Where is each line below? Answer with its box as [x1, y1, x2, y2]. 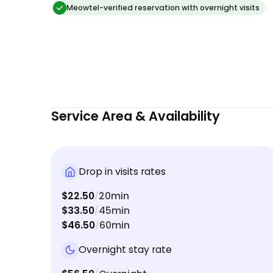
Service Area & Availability [51, 107, 220, 126]
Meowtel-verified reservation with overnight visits [66, 2, 260, 13]
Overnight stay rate [79, 243, 172, 257]
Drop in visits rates [79, 165, 166, 179]
